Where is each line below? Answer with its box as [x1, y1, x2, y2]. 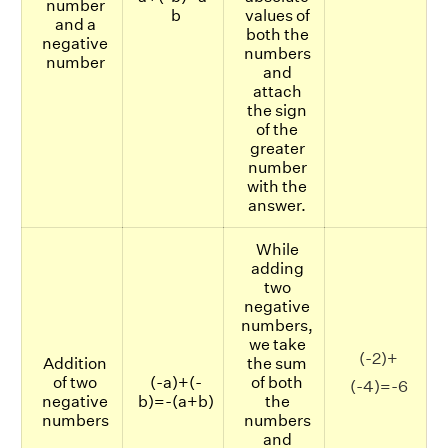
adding [250, 259, 304, 278]
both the [245, 25, 309, 44]
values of [244, 6, 310, 25]
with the [247, 177, 307, 196]
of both [251, 373, 303, 392]
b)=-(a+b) [138, 392, 214, 411]
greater [249, 139, 305, 158]
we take [248, 335, 306, 354]
